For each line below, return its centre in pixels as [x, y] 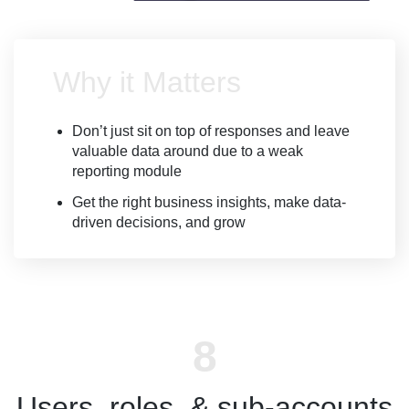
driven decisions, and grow [159, 223]
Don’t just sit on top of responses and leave [211, 131]
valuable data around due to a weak [188, 152]
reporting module [127, 172]
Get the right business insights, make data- [209, 203]
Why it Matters [147, 83]
